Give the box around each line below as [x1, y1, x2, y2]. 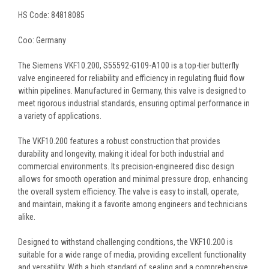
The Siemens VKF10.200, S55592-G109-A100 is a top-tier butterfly [18, 61, 239, 71]
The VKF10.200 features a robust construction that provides [18, 136, 220, 147]
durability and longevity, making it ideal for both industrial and [18, 149, 224, 159]
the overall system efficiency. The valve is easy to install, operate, [18, 187, 239, 197]
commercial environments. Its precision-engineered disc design [18, 162, 234, 172]
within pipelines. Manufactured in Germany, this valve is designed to [18, 86, 246, 96]
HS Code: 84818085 [18, 10, 85, 20]
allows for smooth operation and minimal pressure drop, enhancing [18, 174, 248, 184]
